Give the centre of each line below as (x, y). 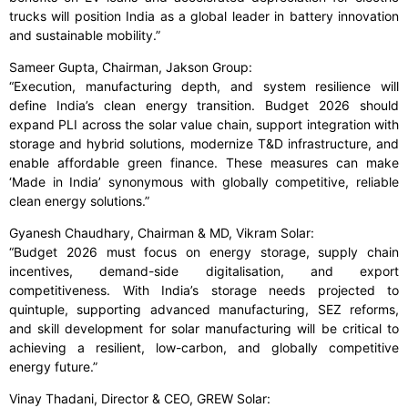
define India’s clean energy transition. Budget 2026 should (204, 106)
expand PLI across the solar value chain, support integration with (204, 125)
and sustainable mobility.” (85, 36)
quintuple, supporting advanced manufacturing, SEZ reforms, (204, 310)
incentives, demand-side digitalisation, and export (204, 271)
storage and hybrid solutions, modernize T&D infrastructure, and (204, 144)
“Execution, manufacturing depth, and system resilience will (204, 87)
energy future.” (53, 367)
